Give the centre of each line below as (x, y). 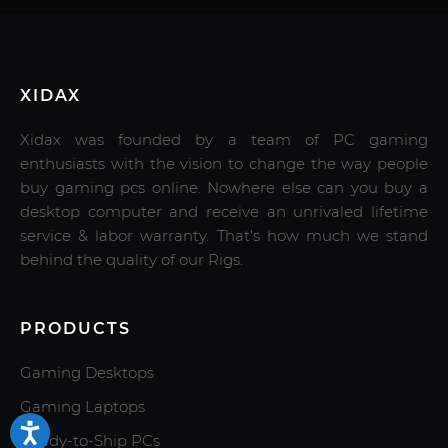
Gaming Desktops (87, 372)
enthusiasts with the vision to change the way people (224, 163)
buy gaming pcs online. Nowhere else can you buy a (224, 187)
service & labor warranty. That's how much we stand (224, 235)
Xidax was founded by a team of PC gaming (224, 139)
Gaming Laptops (82, 406)
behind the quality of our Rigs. (131, 259)
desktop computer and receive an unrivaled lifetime (224, 211)
